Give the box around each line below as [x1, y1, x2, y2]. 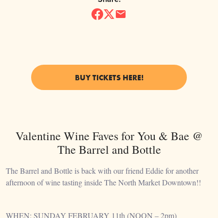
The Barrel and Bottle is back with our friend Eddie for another [6, 165, 199, 176]
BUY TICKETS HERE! [74, 73, 144, 83]
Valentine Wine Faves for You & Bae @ [15, 128, 203, 144]
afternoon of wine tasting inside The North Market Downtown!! [6, 177, 201, 188]
